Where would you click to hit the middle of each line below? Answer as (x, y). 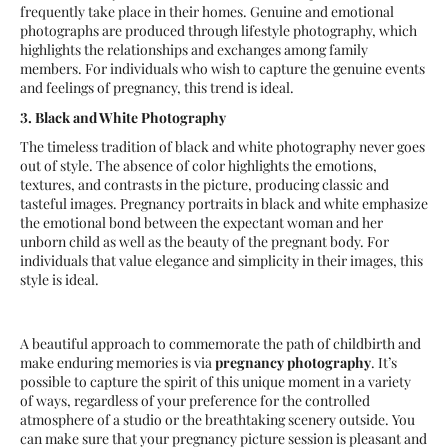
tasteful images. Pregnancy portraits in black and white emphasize (224, 204)
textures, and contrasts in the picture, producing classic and (204, 185)
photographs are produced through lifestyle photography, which (218, 31)
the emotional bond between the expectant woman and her (201, 223)
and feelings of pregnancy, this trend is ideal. (157, 88)
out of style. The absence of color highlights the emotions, (198, 166)
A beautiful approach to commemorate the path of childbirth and (220, 344)
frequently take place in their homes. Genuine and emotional (207, 12)
